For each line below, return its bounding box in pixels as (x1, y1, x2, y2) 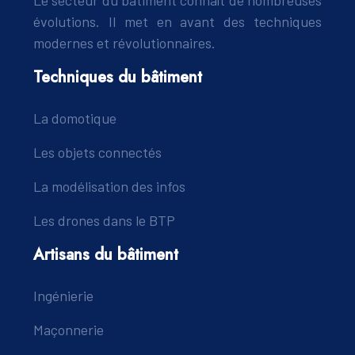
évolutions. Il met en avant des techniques (33, 13, 322, 31)
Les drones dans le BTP (33, 212, 175, 230)
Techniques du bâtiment (33, 66, 202, 90)
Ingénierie (33, 287, 94, 305)
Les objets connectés (33, 143, 162, 162)
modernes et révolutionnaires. (33, 34, 216, 52)
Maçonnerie (33, 321, 104, 339)
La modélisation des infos (33, 177, 185, 196)
